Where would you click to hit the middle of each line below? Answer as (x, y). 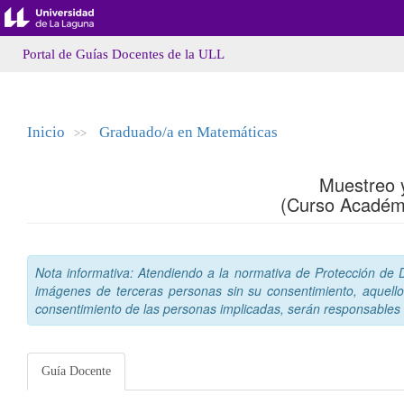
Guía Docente (76, 371)
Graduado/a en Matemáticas (188, 132)
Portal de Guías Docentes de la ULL (124, 54)
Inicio (46, 132)
